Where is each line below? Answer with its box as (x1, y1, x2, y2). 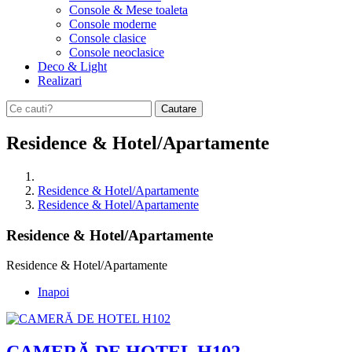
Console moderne (69, 17, 156, 31)
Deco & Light (38, 60, 107, 73)
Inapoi (38, 285, 69, 299)
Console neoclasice (69, 46, 164, 59)
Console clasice (69, 31, 146, 45)
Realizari (38, 74, 82, 87)
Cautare (161, 103, 196, 115)
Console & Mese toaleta (69, 3, 188, 16)
